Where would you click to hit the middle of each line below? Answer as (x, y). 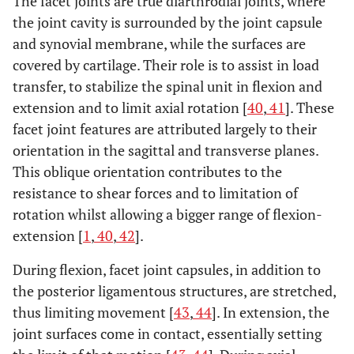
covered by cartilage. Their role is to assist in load (166, 64)
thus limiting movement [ (93, 312)
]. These (310, 107)
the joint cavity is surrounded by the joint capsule (168, 22)
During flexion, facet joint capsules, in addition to (167, 269)
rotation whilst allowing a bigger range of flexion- (168, 214)
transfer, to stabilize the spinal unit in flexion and (168, 86)
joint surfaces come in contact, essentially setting (167, 333)
